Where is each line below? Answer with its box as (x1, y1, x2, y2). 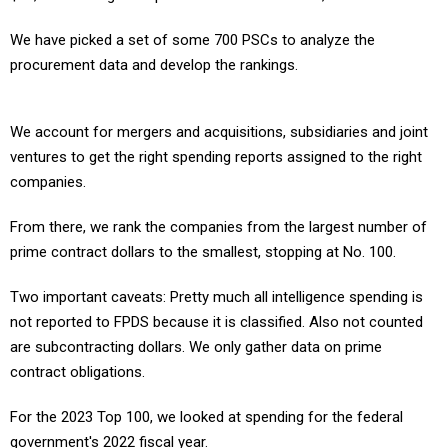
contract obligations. (10, 363, 145, 382)
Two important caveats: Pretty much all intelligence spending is (10, 288, 423, 307)
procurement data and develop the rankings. (10, 56, 298, 75)
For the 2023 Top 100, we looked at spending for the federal (10, 408, 403, 427)
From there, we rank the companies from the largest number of (10, 218, 427, 237)
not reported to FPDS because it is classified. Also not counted (10, 313, 423, 332)
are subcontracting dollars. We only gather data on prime (10, 338, 382, 357)
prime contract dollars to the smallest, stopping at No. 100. (10, 243, 396, 262)
